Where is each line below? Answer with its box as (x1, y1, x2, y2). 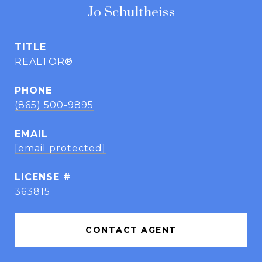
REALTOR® (15, 56, 73, 67)
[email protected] (15, 143, 106, 154)
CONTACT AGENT (85, 225, 177, 235)
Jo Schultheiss (87, 4, 175, 21)
